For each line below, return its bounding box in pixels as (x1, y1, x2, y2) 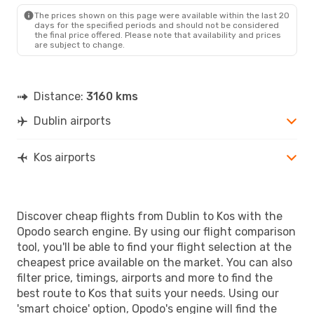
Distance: (34, 89, 86, 103)
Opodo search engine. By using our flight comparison (17, 224, 296, 238)
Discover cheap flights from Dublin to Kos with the (17, 209, 282, 223)
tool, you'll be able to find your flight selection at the (17, 240, 292, 254)
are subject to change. (34, 39, 125, 50)
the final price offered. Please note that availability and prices (34, 29, 281, 40)
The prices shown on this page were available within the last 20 (34, 10, 289, 20)
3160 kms (86, 89, 138, 103)
